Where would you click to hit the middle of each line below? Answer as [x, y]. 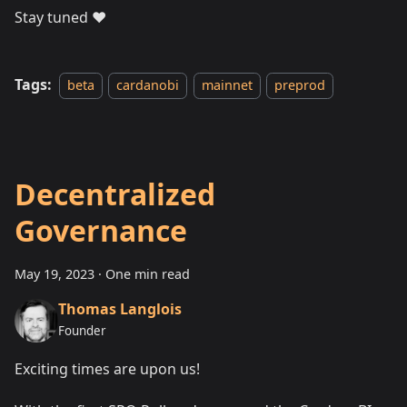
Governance [101, 230]
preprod [300, 84]
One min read [148, 273]
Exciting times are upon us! [107, 368]
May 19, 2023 [55, 273]
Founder [82, 331]
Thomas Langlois [120, 309]
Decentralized [115, 194]
